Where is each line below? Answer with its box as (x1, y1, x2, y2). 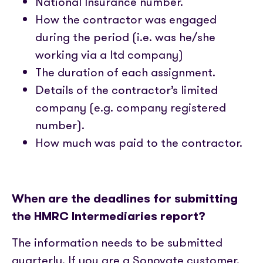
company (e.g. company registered (35, 99, 226, 116)
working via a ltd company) (35, 46, 183, 63)
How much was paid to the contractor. (35, 134, 242, 151)
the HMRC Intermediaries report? (12, 208, 205, 224)
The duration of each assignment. (35, 64, 215, 80)
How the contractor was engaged (35, 11, 217, 28)
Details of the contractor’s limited (35, 82, 218, 98)
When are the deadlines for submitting (12, 190, 238, 207)
